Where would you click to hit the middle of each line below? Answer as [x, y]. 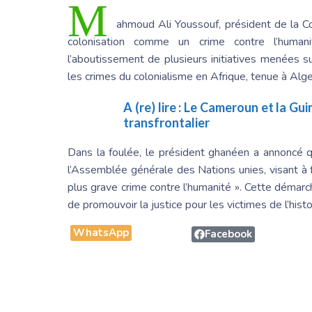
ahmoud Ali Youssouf [168, 24]
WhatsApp [101, 232]
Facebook [228, 234]
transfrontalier [166, 122]
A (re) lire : [154, 107]
